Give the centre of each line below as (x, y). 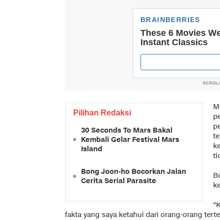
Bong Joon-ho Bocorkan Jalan (134, 171)
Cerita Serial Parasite (119, 181)
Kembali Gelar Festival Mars (130, 139)
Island (92, 149)
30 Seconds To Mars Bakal (127, 130)
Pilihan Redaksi (102, 112)
